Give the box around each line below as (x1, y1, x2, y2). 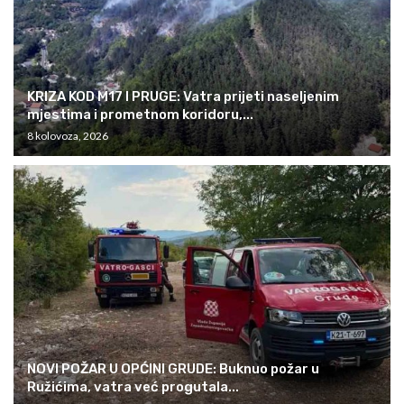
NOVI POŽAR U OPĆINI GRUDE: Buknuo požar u (27, 360, 319, 377)
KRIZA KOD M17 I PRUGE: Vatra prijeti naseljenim (27, 87, 339, 105)
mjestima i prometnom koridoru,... (27, 106, 253, 123)
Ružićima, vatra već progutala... (27, 378, 239, 395)
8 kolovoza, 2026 (27, 128, 108, 142)
